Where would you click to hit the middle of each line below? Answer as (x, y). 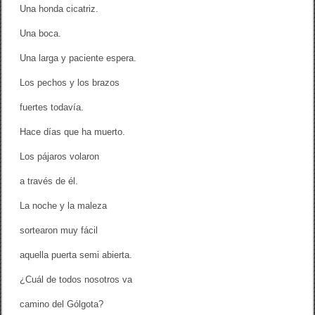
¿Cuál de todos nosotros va (76, 280)
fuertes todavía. (52, 108)
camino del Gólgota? (62, 304)
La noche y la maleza (64, 206)
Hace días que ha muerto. (73, 132)
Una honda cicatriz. (59, 9)
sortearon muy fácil (59, 231)
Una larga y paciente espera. (78, 58)
